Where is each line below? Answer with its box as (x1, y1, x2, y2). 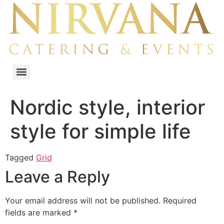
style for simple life (10, 118, 191, 143)
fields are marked (5, 207, 73, 217)
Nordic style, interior (10, 94, 205, 119)
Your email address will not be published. (5, 195, 160, 205)
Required (163, 195, 196, 205)
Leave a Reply (5, 166, 110, 186)
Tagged (5, 152, 36, 162)
